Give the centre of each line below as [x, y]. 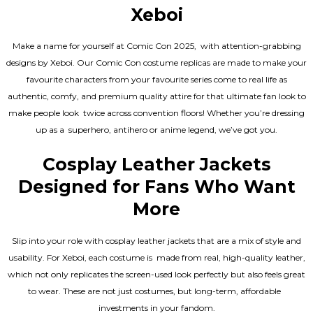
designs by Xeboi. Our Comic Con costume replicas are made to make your [156, 63]
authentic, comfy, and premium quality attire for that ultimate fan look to [156, 96]
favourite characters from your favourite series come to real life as [156, 80]
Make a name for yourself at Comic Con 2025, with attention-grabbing [156, 46]
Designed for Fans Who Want [156, 187]
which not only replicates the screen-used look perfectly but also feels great [156, 274]
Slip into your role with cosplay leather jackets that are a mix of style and [156, 240]
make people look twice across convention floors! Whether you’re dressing [156, 113]
